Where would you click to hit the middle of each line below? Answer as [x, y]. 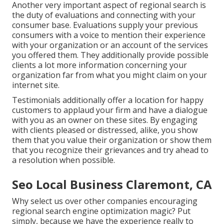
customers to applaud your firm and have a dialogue [110, 110]
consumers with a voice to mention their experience [109, 35]
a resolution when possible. [63, 160]
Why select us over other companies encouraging [105, 201]
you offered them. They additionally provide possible [110, 55]
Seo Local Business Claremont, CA [112, 184]
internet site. [36, 85]
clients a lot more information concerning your [99, 65]
